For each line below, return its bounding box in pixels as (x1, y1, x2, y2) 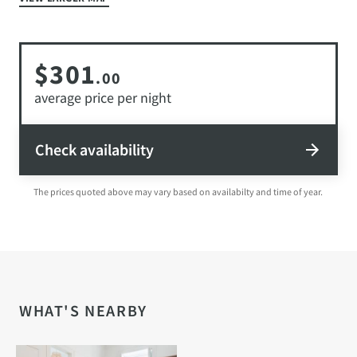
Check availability (35, 139, 154, 159)
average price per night (34, 88, 171, 107)
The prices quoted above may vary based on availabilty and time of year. (33, 185, 323, 198)
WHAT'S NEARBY (19, 300, 147, 320)
